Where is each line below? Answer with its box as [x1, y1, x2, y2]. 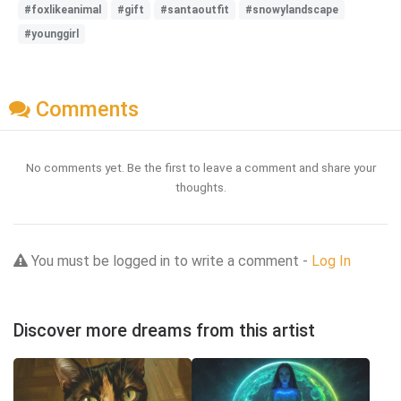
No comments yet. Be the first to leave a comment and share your [25, 160, 376, 175]
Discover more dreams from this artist [13, 320, 315, 342]
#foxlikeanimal [24, 3, 101, 16]
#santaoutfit [160, 3, 229, 16]
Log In [311, 252, 351, 270]
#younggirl [24, 27, 79, 40]
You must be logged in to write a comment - [28, 252, 311, 270]
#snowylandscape [245, 3, 338, 16]
